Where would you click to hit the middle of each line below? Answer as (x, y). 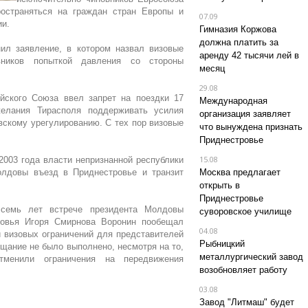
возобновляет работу (243, 270)
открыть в (219, 185)
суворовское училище (245, 211)
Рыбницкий (222, 244)
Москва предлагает (240, 172)
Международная (233, 101)
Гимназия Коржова (238, 29)
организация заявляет (245, 114)
